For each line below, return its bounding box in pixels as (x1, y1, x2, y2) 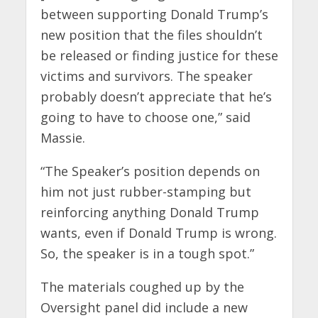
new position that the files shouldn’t (40, 26, 263, 44)
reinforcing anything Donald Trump (40, 204, 259, 221)
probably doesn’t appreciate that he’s (40, 88, 272, 106)
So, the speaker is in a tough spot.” (40, 245, 254, 263)
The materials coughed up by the (40, 278, 244, 296)
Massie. (40, 129, 89, 147)
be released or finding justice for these (40, 47, 278, 65)
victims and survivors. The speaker (40, 67, 253, 85)
